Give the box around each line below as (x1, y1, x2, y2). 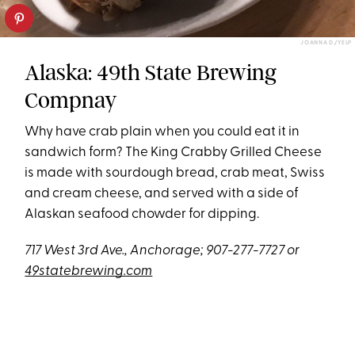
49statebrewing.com (25, 265, 153, 279)
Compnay (25, 87, 118, 114)
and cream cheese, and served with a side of (25, 187, 300, 201)
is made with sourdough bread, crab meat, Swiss (25, 166, 326, 181)
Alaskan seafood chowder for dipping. (25, 208, 260, 222)
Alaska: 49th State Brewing (25, 59, 277, 86)
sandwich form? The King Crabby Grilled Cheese (25, 146, 323, 160)
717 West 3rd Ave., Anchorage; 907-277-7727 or (25, 244, 300, 258)
